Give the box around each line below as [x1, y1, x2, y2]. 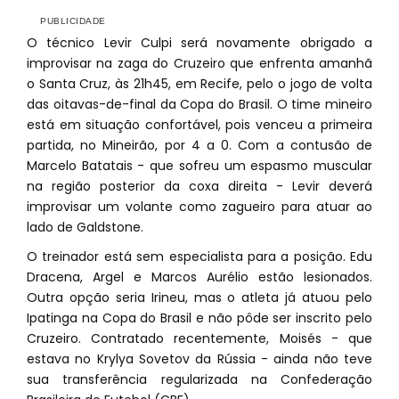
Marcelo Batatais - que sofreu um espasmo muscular [27, 157, 372, 175]
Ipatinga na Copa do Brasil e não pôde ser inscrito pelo [27, 309, 372, 327]
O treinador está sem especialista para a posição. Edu [27, 248, 372, 265]
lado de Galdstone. [27, 218, 143, 236]
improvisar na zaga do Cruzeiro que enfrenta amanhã [27, 54, 372, 72]
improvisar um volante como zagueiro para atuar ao [27, 198, 372, 216]
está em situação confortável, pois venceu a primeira [27, 116, 372, 134]
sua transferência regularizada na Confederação [27, 370, 372, 388]
